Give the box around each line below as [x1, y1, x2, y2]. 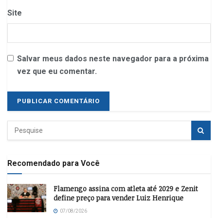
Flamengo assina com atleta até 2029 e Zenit [54, 184, 198, 194]
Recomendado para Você [7, 159, 100, 168]
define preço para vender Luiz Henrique [54, 193, 183, 203]
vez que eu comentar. [17, 67, 97, 76]
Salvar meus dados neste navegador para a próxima [17, 54, 209, 64]
